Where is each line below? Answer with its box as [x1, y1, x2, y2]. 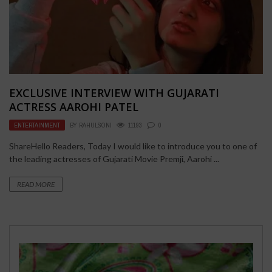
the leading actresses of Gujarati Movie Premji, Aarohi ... [9, 154, 219, 165]
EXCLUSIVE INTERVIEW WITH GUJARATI [9, 86, 219, 101]
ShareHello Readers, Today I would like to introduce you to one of [9, 141, 257, 152]
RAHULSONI [79, 121, 112, 130]
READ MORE [17, 180, 55, 189]
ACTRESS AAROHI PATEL [9, 100, 138, 115]
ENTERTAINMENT [14, 121, 60, 130]
